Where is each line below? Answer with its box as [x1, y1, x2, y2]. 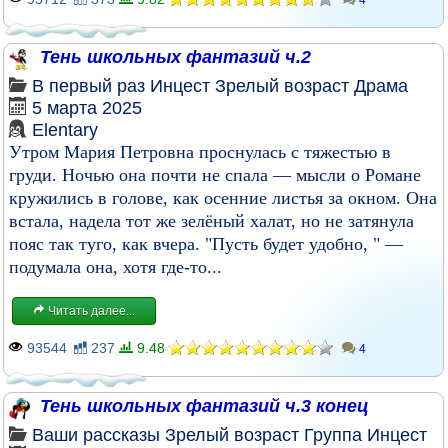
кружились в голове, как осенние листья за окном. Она [9, 188, 437, 208]
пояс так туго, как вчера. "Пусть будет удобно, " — [9, 234, 403, 254]
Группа [304, 425, 362, 445]
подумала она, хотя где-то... [9, 257, 222, 277]
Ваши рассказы [32, 425, 160, 445]
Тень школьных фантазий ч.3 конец [39, 396, 369, 416]
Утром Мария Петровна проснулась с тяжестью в [9, 142, 391, 162]
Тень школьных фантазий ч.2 [39, 47, 311, 67]
